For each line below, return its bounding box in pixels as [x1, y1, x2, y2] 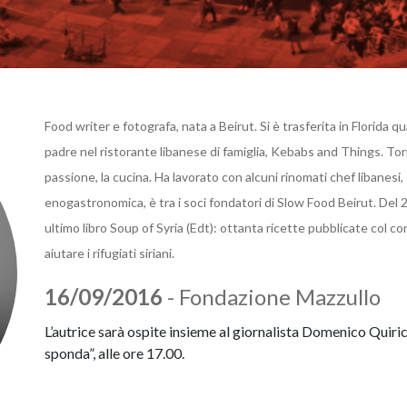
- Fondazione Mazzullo [162, 283, 381, 310]
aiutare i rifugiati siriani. [44, 245, 174, 261]
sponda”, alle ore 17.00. [44, 344, 184, 362]
